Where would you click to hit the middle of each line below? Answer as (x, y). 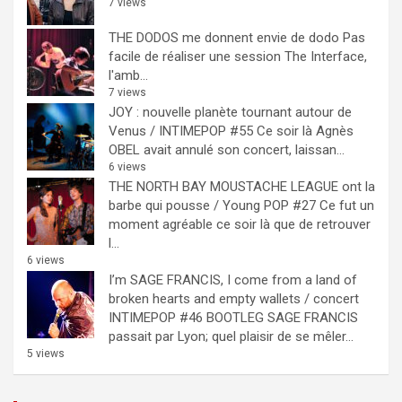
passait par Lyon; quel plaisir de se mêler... (231, 336)
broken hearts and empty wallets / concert (234, 298)
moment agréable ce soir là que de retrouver (240, 224)
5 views (46, 353)
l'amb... (128, 75)
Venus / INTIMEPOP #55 (181, 131)
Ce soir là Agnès (305, 131)
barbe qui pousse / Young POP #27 (212, 205)
